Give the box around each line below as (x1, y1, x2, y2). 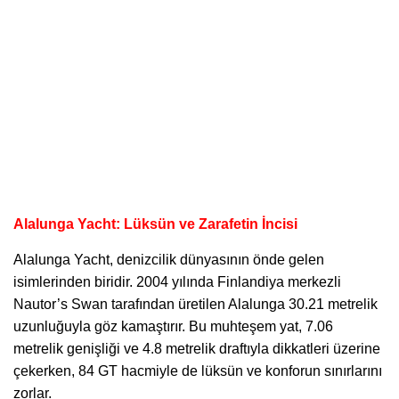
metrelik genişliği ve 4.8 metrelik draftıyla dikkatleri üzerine (13, 340, 380, 356)
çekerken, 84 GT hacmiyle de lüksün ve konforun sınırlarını (13, 362, 382, 379)
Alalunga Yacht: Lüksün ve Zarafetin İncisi (13, 216, 297, 232)
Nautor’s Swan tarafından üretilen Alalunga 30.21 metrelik (13, 296, 378, 312)
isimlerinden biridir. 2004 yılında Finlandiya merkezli (13, 273, 341, 289)
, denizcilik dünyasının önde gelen (110, 251, 324, 267)
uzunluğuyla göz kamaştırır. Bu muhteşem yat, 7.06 (13, 318, 333, 334)
